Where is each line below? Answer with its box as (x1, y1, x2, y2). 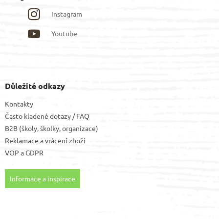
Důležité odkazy (5, 80, 65, 91)
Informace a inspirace (10, 174, 75, 183)
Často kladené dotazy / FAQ (5, 111, 89, 120)
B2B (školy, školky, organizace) (5, 123, 98, 132)
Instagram (51, 9, 83, 18)
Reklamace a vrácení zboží (5, 135, 86, 145)
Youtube (51, 28, 78, 38)
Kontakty (5, 99, 33, 108)
